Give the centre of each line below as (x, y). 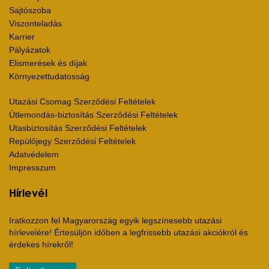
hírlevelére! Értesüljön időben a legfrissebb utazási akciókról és (128, 233)
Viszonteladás (35, 24)
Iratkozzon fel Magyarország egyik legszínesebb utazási (115, 221)
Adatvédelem (34, 155)
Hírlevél (28, 193)
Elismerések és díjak (48, 63)
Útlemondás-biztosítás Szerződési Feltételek (93, 115)
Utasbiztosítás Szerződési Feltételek (78, 128)
